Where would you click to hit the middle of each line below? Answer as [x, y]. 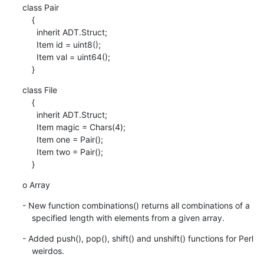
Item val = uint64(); [29, 57]
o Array [36, 184]
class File [39, 90]
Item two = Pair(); [29, 151]
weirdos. [48, 250]
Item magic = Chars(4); [29, 127]
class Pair [40, 7]
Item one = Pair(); [29, 139]
